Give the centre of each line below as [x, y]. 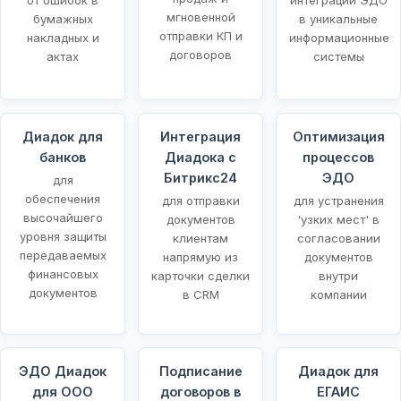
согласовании [338, 238]
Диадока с [200, 157]
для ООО [63, 391]
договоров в [200, 391]
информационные [339, 37]
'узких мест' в [338, 219]
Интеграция [200, 136]
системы [338, 56]
